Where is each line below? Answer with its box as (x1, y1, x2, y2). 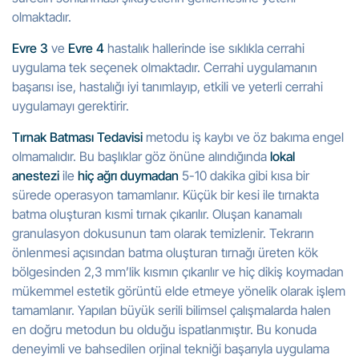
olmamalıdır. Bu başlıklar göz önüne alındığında (12, 148, 270, 164)
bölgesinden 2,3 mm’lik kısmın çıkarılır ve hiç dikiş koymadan (12, 264, 344, 280)
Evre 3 (12, 40, 48, 56)
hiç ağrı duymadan (78, 167, 179, 184)
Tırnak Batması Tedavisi (12, 129, 143, 145)
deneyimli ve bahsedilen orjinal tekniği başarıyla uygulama (12, 341, 329, 357)
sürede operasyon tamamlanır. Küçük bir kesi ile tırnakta (12, 187, 319, 203)
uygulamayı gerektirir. (12, 98, 129, 114)
